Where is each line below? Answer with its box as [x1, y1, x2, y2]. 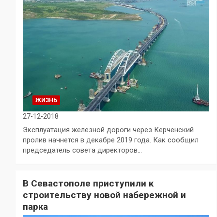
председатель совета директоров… [23, 145, 142, 155]
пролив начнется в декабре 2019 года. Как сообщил [23, 135, 199, 144]
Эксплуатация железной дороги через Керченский [23, 125, 194, 134]
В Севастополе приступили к [23, 177, 154, 189]
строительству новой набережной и [23, 189, 186, 201]
